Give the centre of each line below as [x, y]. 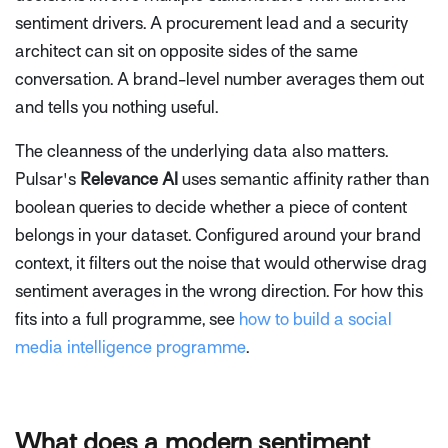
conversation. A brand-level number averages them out [219, 79]
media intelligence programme [130, 347]
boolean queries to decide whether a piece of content [211, 207]
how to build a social [315, 319]
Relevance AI [129, 179]
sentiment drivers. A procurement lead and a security [211, 23]
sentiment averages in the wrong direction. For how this [219, 291]
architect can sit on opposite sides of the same [186, 51]
